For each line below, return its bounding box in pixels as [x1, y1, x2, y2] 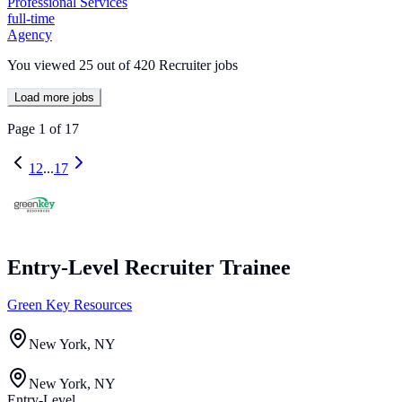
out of [93, 57, 130, 73]
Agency [7, 26, 52, 42]
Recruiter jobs [159, 57, 238, 73]
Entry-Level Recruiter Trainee [7, 255, 291, 279]
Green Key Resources [7, 297, 132, 313]
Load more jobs [14, 90, 94, 104]
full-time [7, 10, 55, 26]
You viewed [7, 57, 79, 73]
